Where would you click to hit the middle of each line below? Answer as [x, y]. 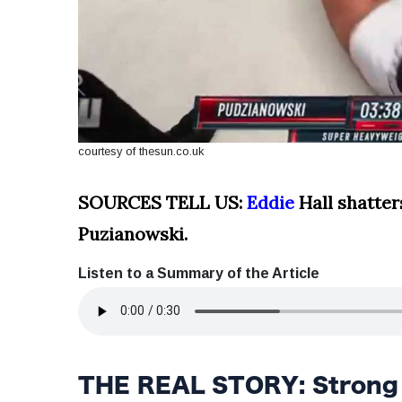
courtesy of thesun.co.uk [141, 151]
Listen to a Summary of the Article [199, 273]
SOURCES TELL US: [162, 202]
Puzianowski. [133, 233]
